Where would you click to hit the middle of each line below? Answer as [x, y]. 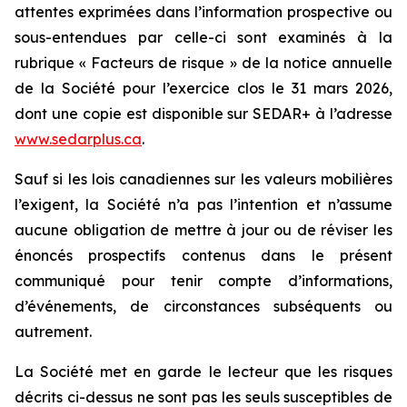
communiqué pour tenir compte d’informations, [203, 281]
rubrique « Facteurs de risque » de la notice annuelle [203, 63]
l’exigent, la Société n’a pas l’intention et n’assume [203, 204]
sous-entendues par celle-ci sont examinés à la [203, 37]
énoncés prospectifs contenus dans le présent [203, 255]
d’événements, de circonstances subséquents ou [203, 306]
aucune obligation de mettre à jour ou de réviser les [203, 230]
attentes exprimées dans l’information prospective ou [203, 12]
